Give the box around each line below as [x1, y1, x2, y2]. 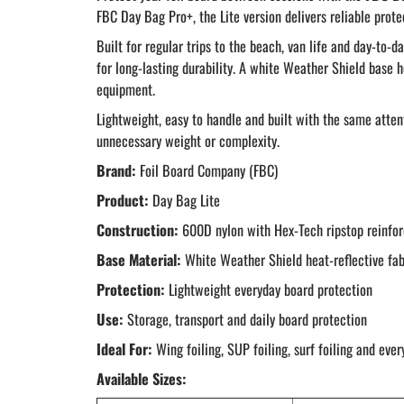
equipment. [96, 78, 155, 101]
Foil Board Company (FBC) [136, 160, 278, 182]
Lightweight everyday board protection [165, 279, 372, 301]
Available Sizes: [96, 368, 187, 390]
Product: [96, 189, 149, 212]
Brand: [96, 160, 136, 182]
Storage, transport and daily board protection [124, 308, 367, 331]
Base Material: [96, 249, 181, 271]
